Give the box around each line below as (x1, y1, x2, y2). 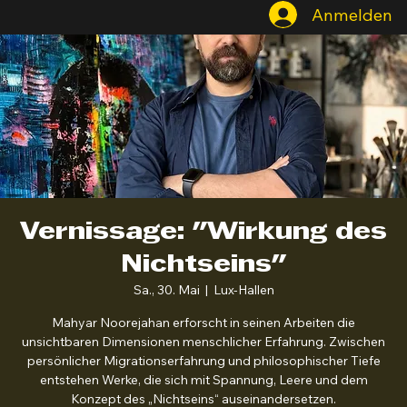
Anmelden (311, 24, 392, 46)
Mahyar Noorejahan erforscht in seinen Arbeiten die (52, 334, 355, 352)
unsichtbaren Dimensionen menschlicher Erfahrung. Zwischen (22, 353, 385, 371)
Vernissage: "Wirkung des (20, 241, 387, 265)
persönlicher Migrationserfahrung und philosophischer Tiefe (26, 372, 381, 390)
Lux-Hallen (213, 302, 274, 319)
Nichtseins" (121, 273, 286, 298)
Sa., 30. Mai (133, 302, 200, 319)
